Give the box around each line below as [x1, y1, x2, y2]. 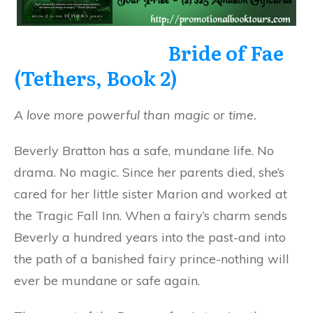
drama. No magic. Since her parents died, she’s [14, 163, 284, 180]
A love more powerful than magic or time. [14, 106, 256, 123]
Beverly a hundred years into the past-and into [14, 228, 286, 245]
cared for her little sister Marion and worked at [14, 185, 287, 202]
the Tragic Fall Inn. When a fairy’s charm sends [14, 207, 287, 224]
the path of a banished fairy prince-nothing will [14, 250, 289, 267]
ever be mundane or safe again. [14, 272, 200, 289]
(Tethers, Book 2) [14, 62, 177, 92]
